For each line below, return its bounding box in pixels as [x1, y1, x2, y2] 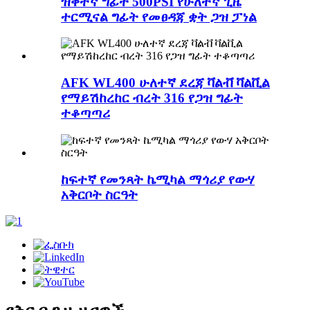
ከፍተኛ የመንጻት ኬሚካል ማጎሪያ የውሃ [61, 172, 255, 187]
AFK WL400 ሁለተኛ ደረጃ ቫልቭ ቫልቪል [61, 75, 270, 91]
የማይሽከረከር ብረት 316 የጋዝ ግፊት [61, 91, 243, 106]
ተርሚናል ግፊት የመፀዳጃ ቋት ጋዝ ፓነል [61, 9, 257, 24]
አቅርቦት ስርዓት [61, 187, 138, 202]
